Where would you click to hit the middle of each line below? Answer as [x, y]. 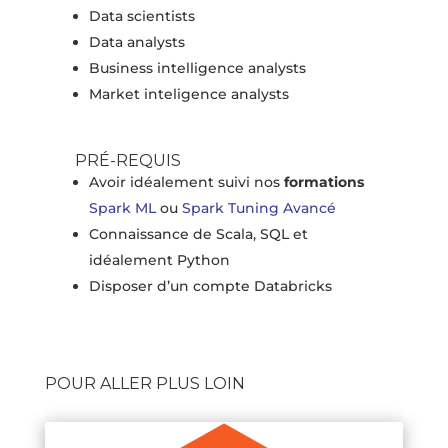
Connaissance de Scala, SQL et [198, 234]
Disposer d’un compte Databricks [210, 286]
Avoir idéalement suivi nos [186, 182]
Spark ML [122, 208]
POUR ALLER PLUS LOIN [144, 384]
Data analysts [136, 42]
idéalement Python [159, 260]
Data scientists [141, 16]
